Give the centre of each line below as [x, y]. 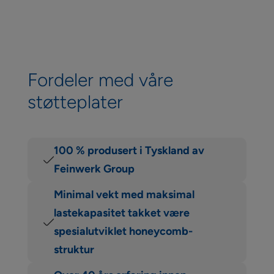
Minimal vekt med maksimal [124, 195]
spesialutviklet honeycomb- [123, 231]
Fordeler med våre [100, 80]
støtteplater [75, 102]
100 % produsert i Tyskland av [129, 151]
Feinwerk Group [94, 169]
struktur [74, 250]
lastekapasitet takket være [121, 213]
